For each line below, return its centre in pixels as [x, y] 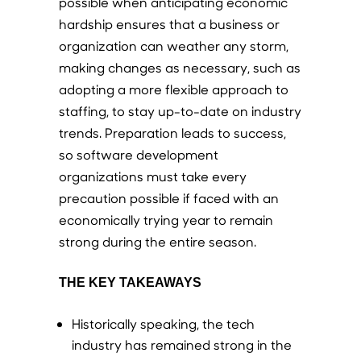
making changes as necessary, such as [179, 68]
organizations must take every [152, 176]
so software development [138, 155]
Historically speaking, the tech [163, 324]
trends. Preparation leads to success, [172, 133]
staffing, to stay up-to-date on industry [180, 111]
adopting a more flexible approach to [173, 89]
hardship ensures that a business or [169, 24]
